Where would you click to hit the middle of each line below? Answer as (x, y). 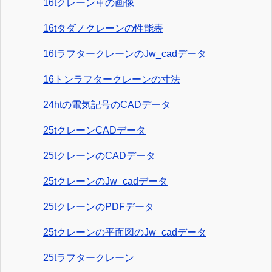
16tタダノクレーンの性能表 (103, 29)
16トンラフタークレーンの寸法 (112, 80)
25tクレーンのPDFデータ (99, 207)
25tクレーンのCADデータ (99, 156)
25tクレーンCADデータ (94, 131)
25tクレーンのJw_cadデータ (105, 182)
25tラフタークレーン (89, 258)
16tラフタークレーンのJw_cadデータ (125, 54)
